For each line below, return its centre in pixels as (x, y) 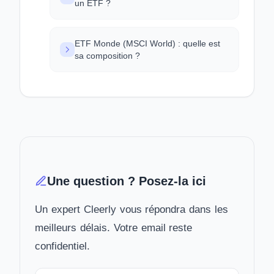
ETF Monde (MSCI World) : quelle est (147, 43)
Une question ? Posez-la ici (127, 181)
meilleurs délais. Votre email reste (114, 228)
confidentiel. (62, 246)
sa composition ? (107, 56)
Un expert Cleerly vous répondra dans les (132, 209)
